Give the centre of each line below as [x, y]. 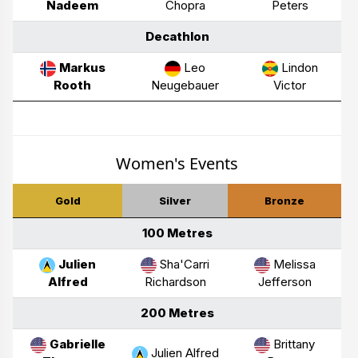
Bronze [284, 200]
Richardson [175, 281]
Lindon [298, 67]
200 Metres [177, 312]
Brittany [292, 344]
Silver [175, 200]
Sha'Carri [183, 264]
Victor [290, 85]
